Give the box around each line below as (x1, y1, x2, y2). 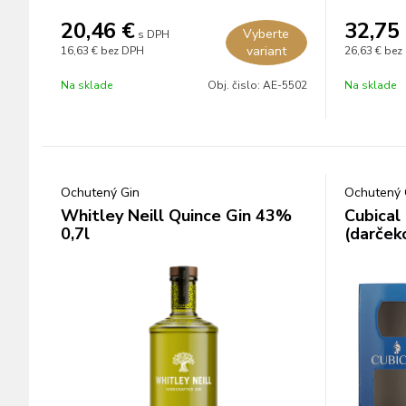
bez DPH (101, 43, 144, 58)
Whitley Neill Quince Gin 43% (61, 205, 292, 227)
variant (246, 43, 286, 60)
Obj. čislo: (207, 78, 263, 92)
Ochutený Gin (61, 184, 140, 201)
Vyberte (243, 25, 289, 43)
